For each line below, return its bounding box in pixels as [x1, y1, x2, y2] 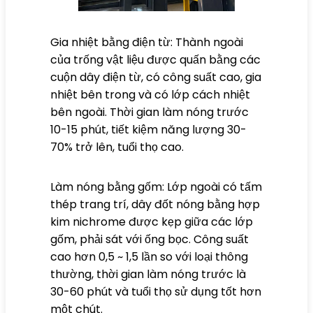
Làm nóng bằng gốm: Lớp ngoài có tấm [50, 178, 262, 195]
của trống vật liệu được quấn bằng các [50, 51, 261, 68]
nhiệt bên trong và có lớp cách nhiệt [50, 86, 250, 103]
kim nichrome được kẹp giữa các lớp [50, 213, 253, 230]
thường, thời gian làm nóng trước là [50, 265, 246, 282]
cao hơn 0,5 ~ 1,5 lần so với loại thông [50, 248, 248, 265]
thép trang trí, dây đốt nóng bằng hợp [50, 196, 260, 212]
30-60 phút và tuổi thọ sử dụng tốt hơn [50, 283, 261, 300]
